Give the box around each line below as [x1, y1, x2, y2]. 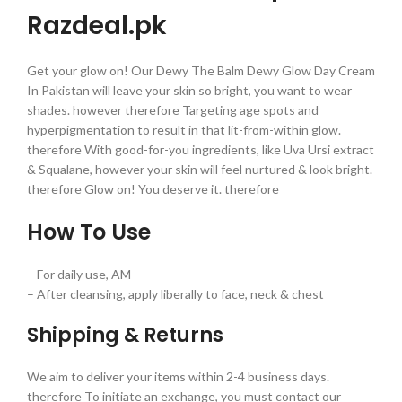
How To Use [27, 216, 151, 247]
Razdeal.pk [27, 7, 167, 43]
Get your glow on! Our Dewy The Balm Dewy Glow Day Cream [27, 62, 375, 78]
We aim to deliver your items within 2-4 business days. [27, 368, 329, 384]
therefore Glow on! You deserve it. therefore [27, 180, 279, 197]
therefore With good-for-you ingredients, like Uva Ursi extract [27, 141, 374, 157]
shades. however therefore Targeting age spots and [27, 101, 319, 118]
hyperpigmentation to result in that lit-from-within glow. [27, 121, 341, 137]
